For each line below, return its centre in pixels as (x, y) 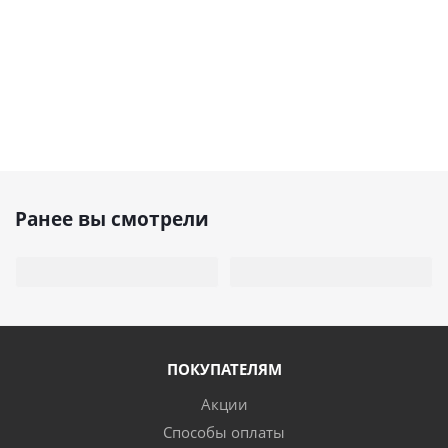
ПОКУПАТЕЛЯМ (224, 369)
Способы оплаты (224, 432)
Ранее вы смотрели (112, 219)
